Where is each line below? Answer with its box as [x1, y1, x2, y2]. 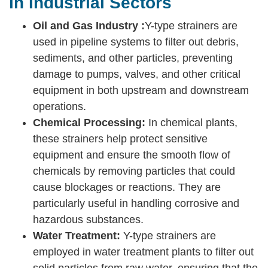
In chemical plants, [145, 116, 237, 129]
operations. [33, 100, 86, 112]
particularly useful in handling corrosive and [33, 197, 239, 209]
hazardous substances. [33, 213, 144, 226]
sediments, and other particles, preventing [33, 51, 233, 64]
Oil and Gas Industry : [33, 19, 145, 32]
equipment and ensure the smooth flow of [33, 148, 230, 161]
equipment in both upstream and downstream [33, 84, 249, 96]
